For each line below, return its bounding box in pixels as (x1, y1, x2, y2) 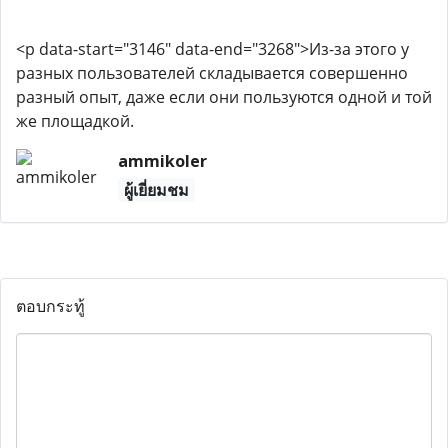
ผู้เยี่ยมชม (123, 179, 189, 201)
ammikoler (117, 150, 207, 172)
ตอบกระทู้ (16, 295, 85, 317)
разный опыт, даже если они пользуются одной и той (16, 86, 432, 108)
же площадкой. (16, 110, 134, 132)
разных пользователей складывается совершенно (16, 62, 408, 84)
